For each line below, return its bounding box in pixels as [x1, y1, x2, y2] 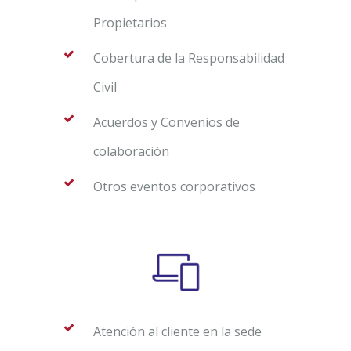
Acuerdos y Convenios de [93, 113, 240, 131]
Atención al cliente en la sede [93, 322, 262, 340]
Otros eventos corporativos [93, 177, 255, 195]
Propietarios [93, 13, 167, 31]
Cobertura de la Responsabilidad [93, 49, 284, 67]
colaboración [93, 142, 169, 160]
